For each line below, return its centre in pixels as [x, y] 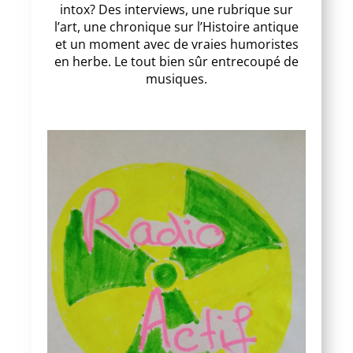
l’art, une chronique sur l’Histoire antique [176, 26]
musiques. [176, 78]
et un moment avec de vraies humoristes [176, 44]
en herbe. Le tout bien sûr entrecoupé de [176, 61]
